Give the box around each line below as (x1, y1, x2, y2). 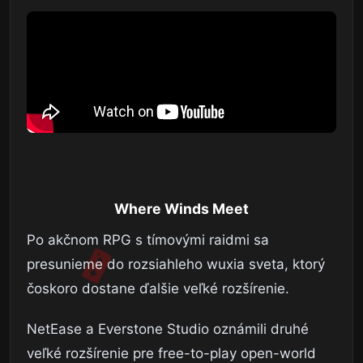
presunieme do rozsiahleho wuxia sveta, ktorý (27, 256, 325, 273)
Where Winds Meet (114, 200, 249, 218)
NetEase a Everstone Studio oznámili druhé (27, 321, 309, 338)
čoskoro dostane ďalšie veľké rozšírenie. (27, 280, 289, 297)
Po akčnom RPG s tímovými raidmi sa (27, 232, 269, 249)
